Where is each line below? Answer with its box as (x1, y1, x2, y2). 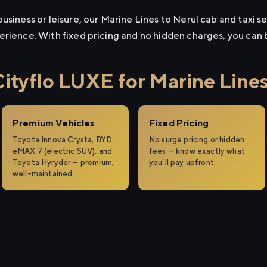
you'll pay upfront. (149, 158, 216, 167)
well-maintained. (13, 169, 74, 178)
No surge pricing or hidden (149, 135, 245, 144)
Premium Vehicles (13, 117, 95, 129)
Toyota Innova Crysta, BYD (13, 135, 113, 144)
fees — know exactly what (149, 147, 245, 156)
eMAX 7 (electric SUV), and (13, 147, 113, 156)
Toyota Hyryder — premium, (13, 158, 114, 167)
